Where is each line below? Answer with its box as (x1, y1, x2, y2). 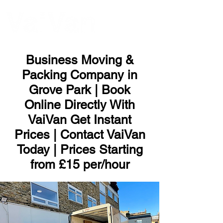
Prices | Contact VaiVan (14, 127, 145, 142)
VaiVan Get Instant (28, 112, 131, 127)
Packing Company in (22, 68, 137, 82)
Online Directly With (24, 98, 135, 112)
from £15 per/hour (30, 157, 129, 172)
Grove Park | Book (29, 83, 130, 97)
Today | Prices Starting (16, 142, 143, 157)
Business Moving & (25, 53, 134, 67)
